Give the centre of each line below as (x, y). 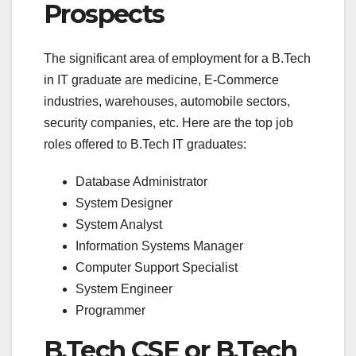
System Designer (124, 203)
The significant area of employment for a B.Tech (177, 58)
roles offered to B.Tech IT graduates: (145, 144)
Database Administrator (141, 181)
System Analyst (119, 224)
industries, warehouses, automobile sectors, (167, 101)
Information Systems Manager (159, 246)
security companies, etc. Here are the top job (168, 122)
